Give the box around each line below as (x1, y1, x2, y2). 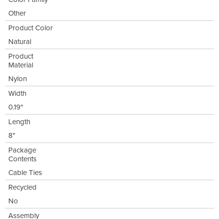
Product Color (8, 23, 53, 33)
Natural (8, 37, 31, 46)
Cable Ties (8, 168, 42, 177)
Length (8, 117, 30, 127)
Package (8, 146, 36, 155)
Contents (8, 154, 37, 164)
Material (8, 61, 33, 70)
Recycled (8, 183, 37, 192)
